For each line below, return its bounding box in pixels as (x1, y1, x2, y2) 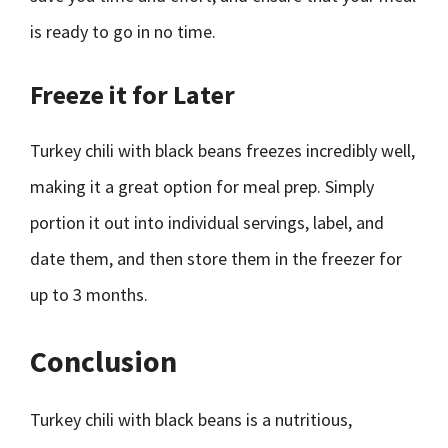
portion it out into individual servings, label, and (30, 211, 384, 234)
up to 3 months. (30, 283, 148, 306)
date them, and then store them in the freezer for (30, 247, 402, 270)
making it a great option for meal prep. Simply (30, 175, 374, 198)
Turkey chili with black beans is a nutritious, (30, 408, 352, 431)
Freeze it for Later (30, 78, 235, 111)
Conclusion (30, 342, 177, 380)
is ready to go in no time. (30, 20, 216, 43)
